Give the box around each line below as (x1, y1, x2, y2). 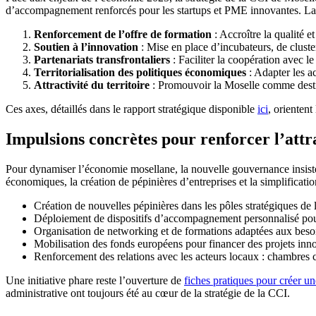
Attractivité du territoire (34, 79, 150, 92)
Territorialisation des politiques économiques (34, 66, 246, 79)
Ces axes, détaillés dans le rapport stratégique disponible (6, 103, 257, 116)
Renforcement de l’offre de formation (34, 28, 212, 41)
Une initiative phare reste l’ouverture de (6, 274, 184, 287)
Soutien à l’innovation (34, 41, 138, 54)
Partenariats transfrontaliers (34, 54, 170, 66)
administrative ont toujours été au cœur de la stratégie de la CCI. (6, 287, 290, 300)
